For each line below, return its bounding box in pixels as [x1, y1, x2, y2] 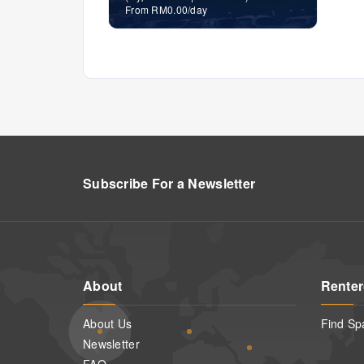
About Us [83, 315, 132, 331]
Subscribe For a [83, 174, 188, 193]
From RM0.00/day [125, 2, 208, 16]
